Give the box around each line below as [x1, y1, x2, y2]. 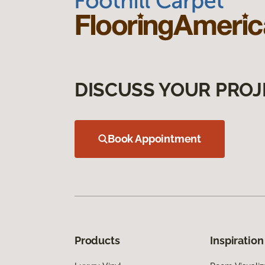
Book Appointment [108, 132, 202, 145]
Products [75, 234, 120, 247]
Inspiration [210, 234, 264, 247]
